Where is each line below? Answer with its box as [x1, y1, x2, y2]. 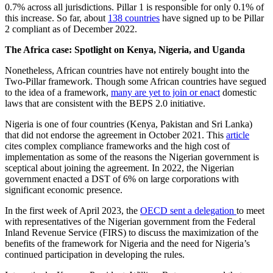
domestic [220, 87, 257, 97]
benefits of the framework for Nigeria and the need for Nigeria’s [5, 238, 250, 249]
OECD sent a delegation [140, 205, 236, 216]
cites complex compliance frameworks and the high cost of [5, 140, 230, 151]
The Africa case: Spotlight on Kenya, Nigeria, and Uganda [5, 44, 245, 55]
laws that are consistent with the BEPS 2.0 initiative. [5, 97, 205, 108]
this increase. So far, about [5, 12, 108, 23]
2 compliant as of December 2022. [5, 23, 137, 34]
